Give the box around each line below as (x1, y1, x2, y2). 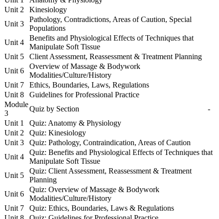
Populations (29, 23, 66, 32)
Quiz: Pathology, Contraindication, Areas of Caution (29, 138, 191, 147)
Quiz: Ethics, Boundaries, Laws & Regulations (29, 203, 174, 212)
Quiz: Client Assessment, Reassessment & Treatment (29, 166, 192, 175)
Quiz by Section (29, 104, 79, 113)
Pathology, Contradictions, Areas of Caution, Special (29, 15, 192, 23)
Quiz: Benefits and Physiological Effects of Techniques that (29, 148, 213, 156)
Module (4, 100, 28, 109)
